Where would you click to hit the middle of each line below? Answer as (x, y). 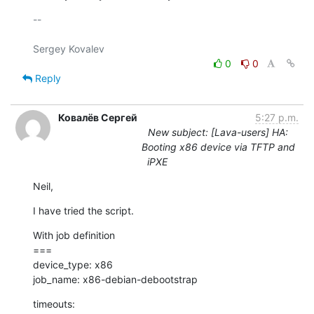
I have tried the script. (83, 210)
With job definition (74, 235)
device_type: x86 (73, 264)
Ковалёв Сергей (98, 117)
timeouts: (54, 303)
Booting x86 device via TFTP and (218, 146)
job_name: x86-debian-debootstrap (115, 279)
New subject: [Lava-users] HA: (218, 132)
